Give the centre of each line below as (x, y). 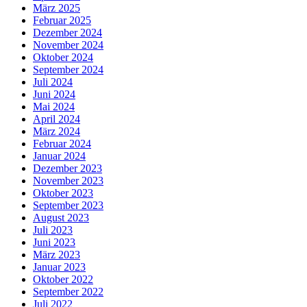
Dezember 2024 (67, 32)
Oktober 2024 (63, 57)
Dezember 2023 (67, 168)
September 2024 (68, 69)
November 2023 (68, 180)
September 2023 (68, 205)
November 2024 (68, 45)
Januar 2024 (59, 156)
